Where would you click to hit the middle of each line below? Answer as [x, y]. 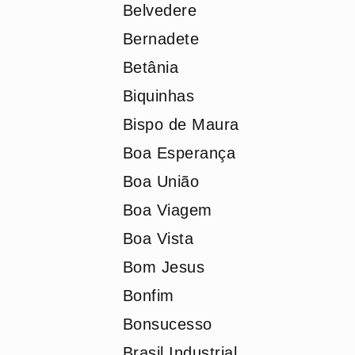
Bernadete [160, 39]
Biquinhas [158, 96]
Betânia [150, 67]
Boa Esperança [179, 153]
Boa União [160, 181]
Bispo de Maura [181, 124]
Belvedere [159, 10]
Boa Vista [158, 239]
